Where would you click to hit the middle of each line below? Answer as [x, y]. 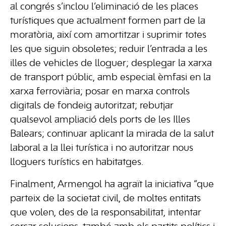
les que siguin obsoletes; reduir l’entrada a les [109, 49]
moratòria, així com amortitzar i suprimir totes [108, 35]
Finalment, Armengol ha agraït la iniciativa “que [112, 184]
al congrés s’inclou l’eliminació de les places [104, 7]
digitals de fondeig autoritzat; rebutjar [92, 106]
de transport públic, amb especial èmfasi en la [110, 77]
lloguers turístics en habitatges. [77, 162]
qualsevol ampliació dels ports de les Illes [100, 120]
